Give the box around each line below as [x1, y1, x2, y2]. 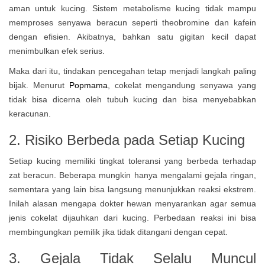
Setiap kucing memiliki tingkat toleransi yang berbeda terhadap [9, 156, 256, 166]
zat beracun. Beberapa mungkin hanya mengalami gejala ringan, [9, 170, 256, 180]
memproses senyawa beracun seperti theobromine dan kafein [9, 18, 256, 27]
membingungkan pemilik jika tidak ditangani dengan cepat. [9, 227, 228, 237]
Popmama [69, 80, 108, 90]
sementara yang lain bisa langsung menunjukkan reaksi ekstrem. [9, 185, 256, 194]
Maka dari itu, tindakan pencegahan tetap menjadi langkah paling [9, 66, 256, 76]
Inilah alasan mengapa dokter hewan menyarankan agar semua [9, 199, 256, 208]
